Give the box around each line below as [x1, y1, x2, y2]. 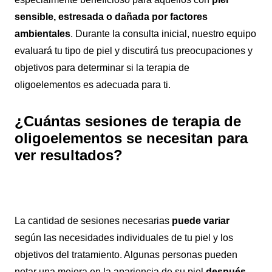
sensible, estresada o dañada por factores [15, 12, 208, 22]
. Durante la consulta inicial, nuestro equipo [70, 29, 256, 39]
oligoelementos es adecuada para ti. [15, 80, 171, 90]
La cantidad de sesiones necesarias [15, 216, 172, 226]
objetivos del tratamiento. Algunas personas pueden [15, 250, 237, 260]
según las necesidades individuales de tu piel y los [15, 233, 233, 243]
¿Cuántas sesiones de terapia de [15, 113, 241, 129]
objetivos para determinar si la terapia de [15, 63, 189, 73]
